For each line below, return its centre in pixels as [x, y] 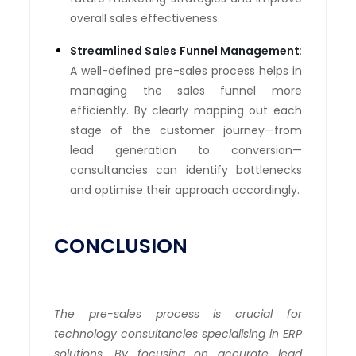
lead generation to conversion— [186, 150]
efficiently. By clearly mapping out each [186, 110]
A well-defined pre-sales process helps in [186, 70]
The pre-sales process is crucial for [178, 313]
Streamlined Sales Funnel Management [185, 50]
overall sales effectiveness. [145, 18]
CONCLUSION [121, 246]
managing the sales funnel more [186, 90]
